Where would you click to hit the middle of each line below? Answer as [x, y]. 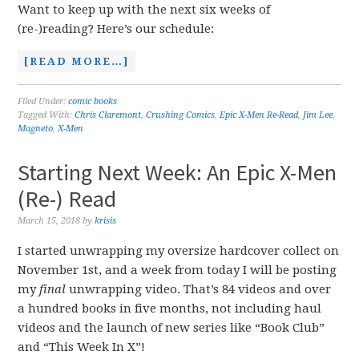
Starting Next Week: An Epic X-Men [177, 172]
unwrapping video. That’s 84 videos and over [199, 289]
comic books [93, 101]
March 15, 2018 [49, 221]
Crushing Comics [181, 115]
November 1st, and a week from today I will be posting [177, 270]
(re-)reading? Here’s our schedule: [116, 29]
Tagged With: [46, 115]
